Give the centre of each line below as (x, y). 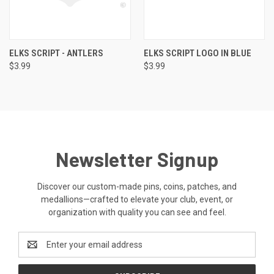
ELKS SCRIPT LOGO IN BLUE (197, 53)
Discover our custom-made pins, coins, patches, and (137, 186)
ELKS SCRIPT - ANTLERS (56, 53)
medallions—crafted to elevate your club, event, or (137, 199)
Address (35, 250)
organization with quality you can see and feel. (137, 212)
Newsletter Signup (137, 159)
